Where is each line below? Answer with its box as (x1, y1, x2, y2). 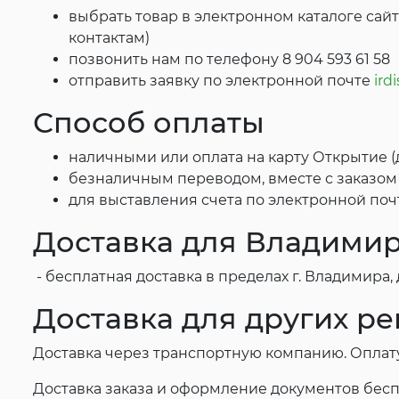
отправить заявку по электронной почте (69, 72, 374, 90)
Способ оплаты (33, 105, 265, 141)
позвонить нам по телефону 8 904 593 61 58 (69, 51, 390, 69)
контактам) (69, 29, 150, 47)
